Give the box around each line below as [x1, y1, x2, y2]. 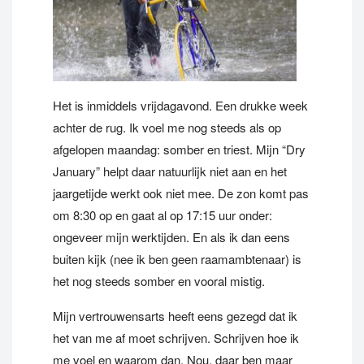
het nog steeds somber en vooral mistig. [53, 272, 265, 289]
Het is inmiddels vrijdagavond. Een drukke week [53, 97, 308, 114]
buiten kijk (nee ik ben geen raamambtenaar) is [53, 250, 301, 267]
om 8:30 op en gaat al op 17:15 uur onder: [53, 206, 272, 223]
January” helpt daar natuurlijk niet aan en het [53, 162, 287, 180]
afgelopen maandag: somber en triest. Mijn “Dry [53, 141, 305, 158]
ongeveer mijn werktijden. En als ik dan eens [53, 228, 290, 245]
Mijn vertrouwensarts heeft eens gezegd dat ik [53, 307, 297, 324]
